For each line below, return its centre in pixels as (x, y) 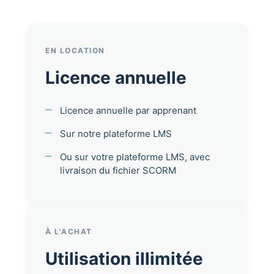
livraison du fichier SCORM (118, 170)
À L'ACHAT (69, 231)
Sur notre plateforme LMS (116, 133)
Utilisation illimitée (124, 258)
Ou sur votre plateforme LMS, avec (135, 157)
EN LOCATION (75, 50)
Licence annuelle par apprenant (128, 110)
